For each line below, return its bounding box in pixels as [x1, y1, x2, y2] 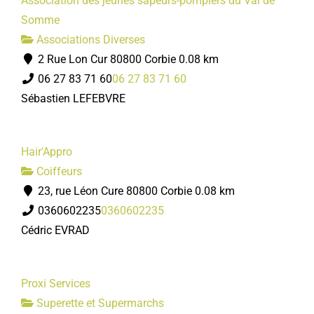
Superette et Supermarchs [34, 296, 164, 310]
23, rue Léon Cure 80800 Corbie [35, 184, 192, 198]
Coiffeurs [34, 165, 82, 178]
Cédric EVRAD [21, 224, 90, 237]
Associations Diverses [34, 33, 145, 46]
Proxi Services [21, 277, 90, 290]
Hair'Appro [21, 145, 72, 158]
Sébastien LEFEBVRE [21, 92, 125, 105]
